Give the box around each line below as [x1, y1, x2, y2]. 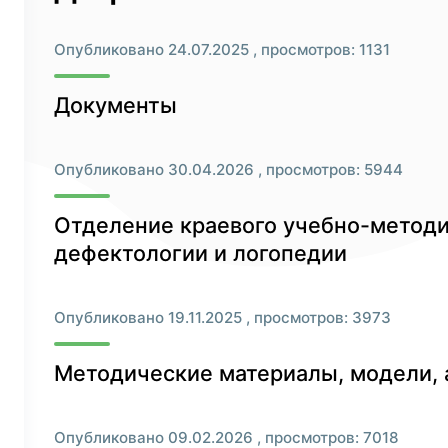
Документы [54, 92, 177, 118]
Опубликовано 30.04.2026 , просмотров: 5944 [54, 160, 403, 179]
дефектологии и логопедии [54, 240, 347, 266]
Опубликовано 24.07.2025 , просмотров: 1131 [54, 40, 390, 59]
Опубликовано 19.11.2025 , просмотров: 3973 [54, 308, 391, 327]
